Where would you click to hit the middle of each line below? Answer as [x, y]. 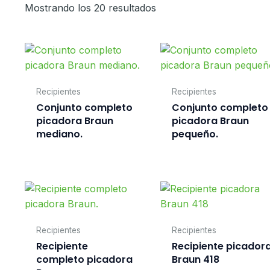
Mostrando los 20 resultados [90, 8]
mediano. [59, 134]
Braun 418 [196, 259]
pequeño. [195, 134]
